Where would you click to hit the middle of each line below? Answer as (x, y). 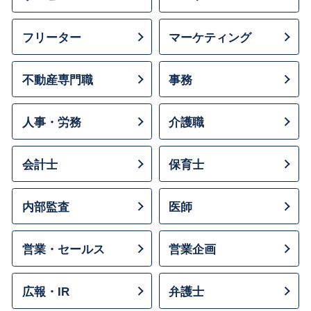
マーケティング (210, 37)
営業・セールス (64, 249)
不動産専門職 (58, 79)
